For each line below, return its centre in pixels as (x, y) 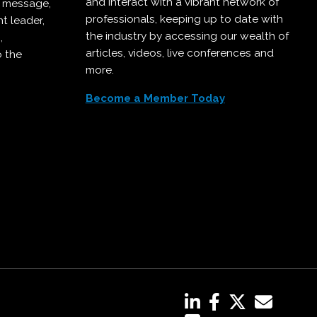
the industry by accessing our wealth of (187, 36)
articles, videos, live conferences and (179, 53)
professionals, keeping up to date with (184, 19)
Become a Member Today (155, 99)
